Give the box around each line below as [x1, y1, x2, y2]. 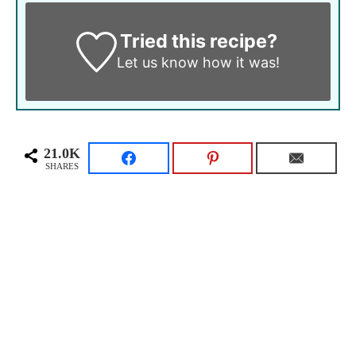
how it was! [199, 54, 281, 72]
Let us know [117, 54, 199, 72]
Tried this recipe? [119, 29, 277, 53]
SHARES [45, 161, 79, 171]
